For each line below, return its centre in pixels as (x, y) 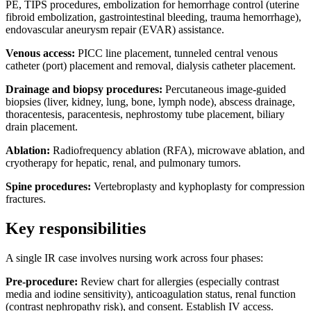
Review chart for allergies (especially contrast (178, 281)
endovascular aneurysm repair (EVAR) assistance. (115, 30)
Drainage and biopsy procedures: (84, 90)
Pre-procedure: (42, 281)
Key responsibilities (76, 229)
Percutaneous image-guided (224, 90)
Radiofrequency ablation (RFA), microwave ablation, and (177, 151)
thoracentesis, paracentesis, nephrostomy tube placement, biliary (145, 115)
